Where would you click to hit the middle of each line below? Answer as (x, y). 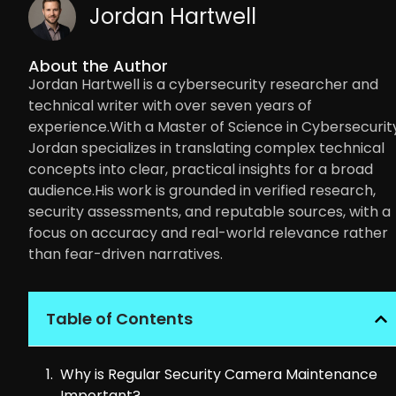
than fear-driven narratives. (126, 255)
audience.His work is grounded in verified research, (202, 191)
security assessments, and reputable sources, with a (209, 212)
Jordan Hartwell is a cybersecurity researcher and (203, 85)
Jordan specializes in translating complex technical (206, 148)
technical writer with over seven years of (170, 106)
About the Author (98, 66)
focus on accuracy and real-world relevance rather (208, 233)
